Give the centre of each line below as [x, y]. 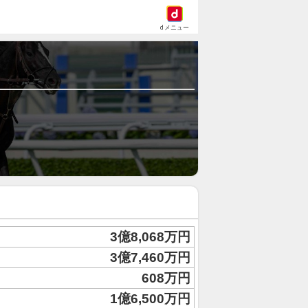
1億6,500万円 [150, 299]
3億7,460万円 [150, 257]
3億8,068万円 [150, 237]
